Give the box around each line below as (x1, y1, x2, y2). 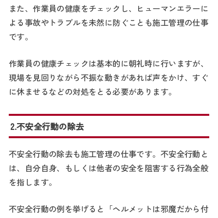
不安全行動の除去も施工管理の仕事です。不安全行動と (8, 147, 209, 160)
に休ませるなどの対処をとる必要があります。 (8, 86, 177, 98)
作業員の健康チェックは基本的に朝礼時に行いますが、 (8, 57, 209, 70)
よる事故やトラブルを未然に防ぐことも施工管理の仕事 (8, 16, 209, 28)
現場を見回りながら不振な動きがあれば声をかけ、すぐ (8, 72, 209, 84)
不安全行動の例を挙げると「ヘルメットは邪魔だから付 (8, 203, 209, 215)
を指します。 (8, 176, 57, 188)
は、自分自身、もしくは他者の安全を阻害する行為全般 (8, 162, 209, 174)
